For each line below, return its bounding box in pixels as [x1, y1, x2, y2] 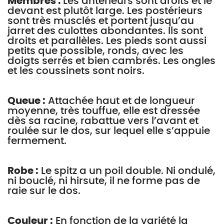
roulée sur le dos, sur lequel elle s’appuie [7, 126, 210, 136]
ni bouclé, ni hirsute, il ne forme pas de [7, 176, 200, 186]
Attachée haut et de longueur [45, 96, 195, 106]
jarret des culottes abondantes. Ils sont [7, 26, 203, 36]
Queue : [7, 96, 45, 106]
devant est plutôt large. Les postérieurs [7, 6, 202, 16]
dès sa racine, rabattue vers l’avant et [7, 116, 198, 126]
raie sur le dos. [7, 186, 80, 196]
